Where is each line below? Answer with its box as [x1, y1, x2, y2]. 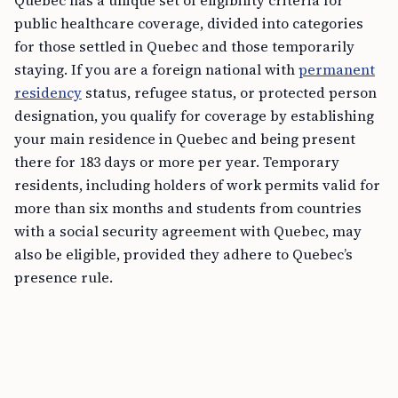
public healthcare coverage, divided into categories [14, 13, 363, 34]
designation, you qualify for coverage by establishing [14, 106, 374, 126]
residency [14, 83, 82, 103]
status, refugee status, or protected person [82, 83, 377, 103]
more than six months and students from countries [14, 198, 362, 219]
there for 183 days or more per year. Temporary [14, 152, 339, 172]
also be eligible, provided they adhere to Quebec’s [14, 244, 353, 265]
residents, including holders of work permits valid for [14, 175, 380, 195]
